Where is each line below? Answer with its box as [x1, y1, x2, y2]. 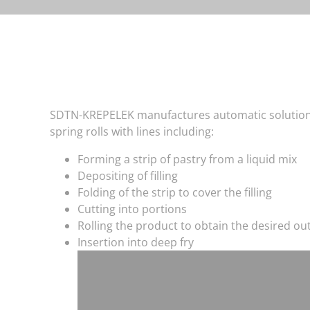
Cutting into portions [77, 201, 187, 217]
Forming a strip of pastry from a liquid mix [77, 152, 297, 167]
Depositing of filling [77, 168, 178, 183]
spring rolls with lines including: [50, 124, 214, 139]
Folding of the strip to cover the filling [77, 185, 272, 200]
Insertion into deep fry [77, 235, 194, 250]
